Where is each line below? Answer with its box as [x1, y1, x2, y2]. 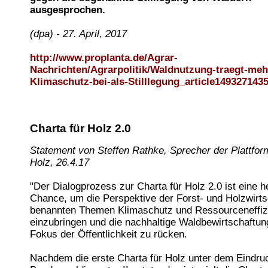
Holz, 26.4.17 [30, 156, 89, 168]
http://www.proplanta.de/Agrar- [30, 52, 178, 64]
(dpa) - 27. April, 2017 [30, 28, 127, 40]
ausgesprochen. [30, 4, 105, 16]
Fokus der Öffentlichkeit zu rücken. [30, 228, 187, 240]
